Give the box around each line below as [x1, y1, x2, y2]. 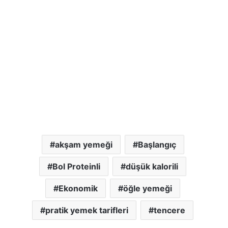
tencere [154, 205, 185, 215]
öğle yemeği [123, 183, 172, 193]
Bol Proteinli [52, 161, 100, 172]
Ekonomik [59, 183, 98, 193]
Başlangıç [137, 139, 176, 150]
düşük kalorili [126, 161, 178, 172]
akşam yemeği [54, 139, 112, 150]
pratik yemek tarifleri [45, 205, 128, 215]
